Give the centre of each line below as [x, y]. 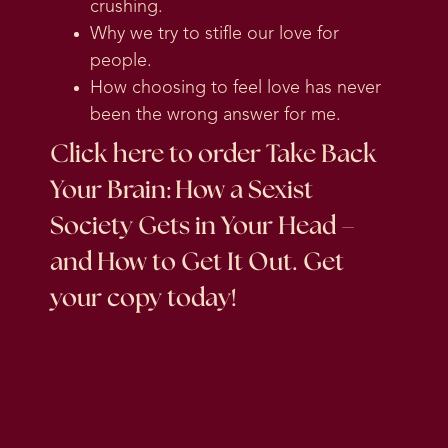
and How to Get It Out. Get [197, 263]
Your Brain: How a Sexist [181, 191]
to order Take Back [270, 155]
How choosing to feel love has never [235, 88]
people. [121, 61]
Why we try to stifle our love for [214, 34]
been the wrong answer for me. [215, 115]
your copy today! [143, 299]
